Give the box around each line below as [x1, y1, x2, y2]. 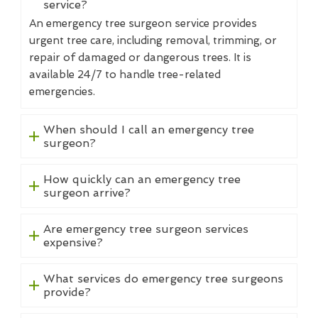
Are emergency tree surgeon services [43, 222, 248, 236]
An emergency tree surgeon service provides [29, 17, 257, 31]
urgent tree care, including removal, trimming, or [29, 34, 277, 48]
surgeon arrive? [43, 186, 131, 200]
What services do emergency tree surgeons [43, 272, 283, 286]
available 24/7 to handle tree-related [29, 68, 221, 82]
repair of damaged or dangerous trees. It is [29, 51, 251, 65]
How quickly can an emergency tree [43, 172, 241, 187]
